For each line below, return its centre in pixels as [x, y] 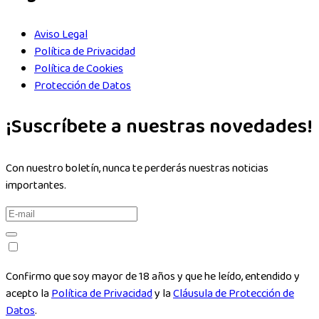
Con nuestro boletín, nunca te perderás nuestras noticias [137, 168]
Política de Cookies [79, 68]
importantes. [36, 185]
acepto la [28, 293]
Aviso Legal [61, 34]
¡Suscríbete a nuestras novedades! [159, 127]
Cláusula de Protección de [234, 293]
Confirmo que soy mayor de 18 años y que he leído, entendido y [153, 276]
